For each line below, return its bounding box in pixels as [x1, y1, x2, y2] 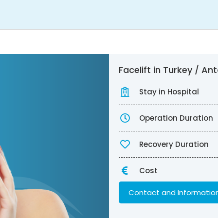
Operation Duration [139, 113, 213, 123]
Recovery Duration [139, 139, 209, 149]
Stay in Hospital [139, 87, 199, 97]
